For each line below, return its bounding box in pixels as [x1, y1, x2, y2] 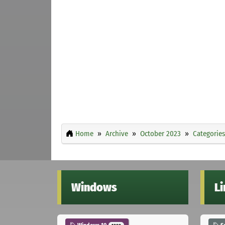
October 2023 [140, 129, 181, 138]
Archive [105, 129, 128, 138]
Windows [71, 180, 117, 194]
